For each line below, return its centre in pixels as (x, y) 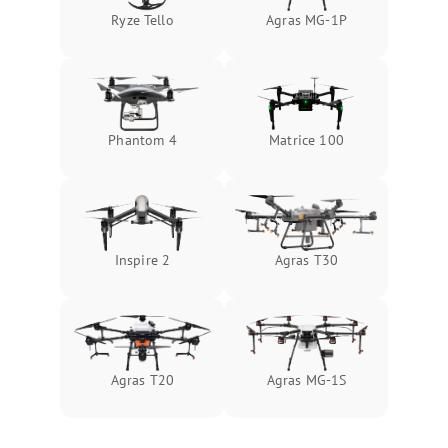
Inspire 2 (142, 260)
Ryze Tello (142, 20)
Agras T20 (142, 380)
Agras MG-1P (306, 20)
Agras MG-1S (306, 380)
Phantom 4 (142, 140)
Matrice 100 (306, 140)
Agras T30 (306, 260)
